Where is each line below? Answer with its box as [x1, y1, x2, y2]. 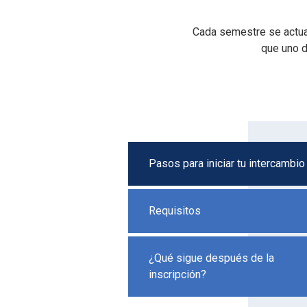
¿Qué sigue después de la [149, 251, 274, 265]
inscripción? [149, 268, 206, 281]
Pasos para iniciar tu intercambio [149, 157, 305, 170]
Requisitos [149, 204, 201, 217]
